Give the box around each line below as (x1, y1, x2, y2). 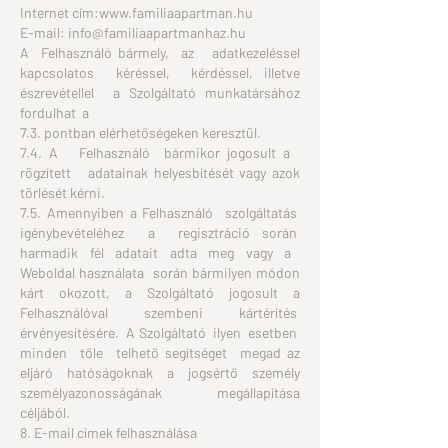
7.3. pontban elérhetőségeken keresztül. (20, 124, 264, 141)
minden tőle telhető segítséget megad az (20, 344, 300, 361)
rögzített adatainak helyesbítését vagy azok (20, 164, 300, 181)
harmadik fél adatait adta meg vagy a (20, 244, 300, 261)
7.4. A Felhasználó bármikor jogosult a (20, 144, 300, 161)
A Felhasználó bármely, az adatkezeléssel (20, 44, 300, 61)
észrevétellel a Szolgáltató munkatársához (20, 84, 300, 101)
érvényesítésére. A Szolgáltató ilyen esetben (20, 324, 300, 341)
